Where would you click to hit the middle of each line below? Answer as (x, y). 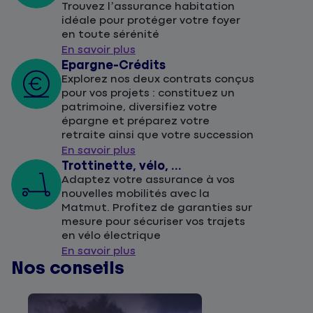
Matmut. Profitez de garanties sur (157, 208)
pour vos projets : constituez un (148, 94)
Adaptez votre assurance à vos (148, 180)
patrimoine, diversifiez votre (139, 108)
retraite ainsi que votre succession (158, 136)
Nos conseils (68, 268)
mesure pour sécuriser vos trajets (153, 222)
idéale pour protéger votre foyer (151, 21)
